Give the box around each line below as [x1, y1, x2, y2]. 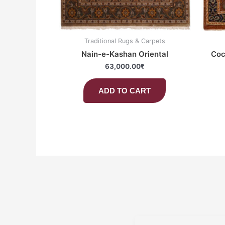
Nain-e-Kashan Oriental [81, 49, 168, 59]
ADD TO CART [98, 86, 151, 95]
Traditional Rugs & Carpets [84, 37, 165, 45]
